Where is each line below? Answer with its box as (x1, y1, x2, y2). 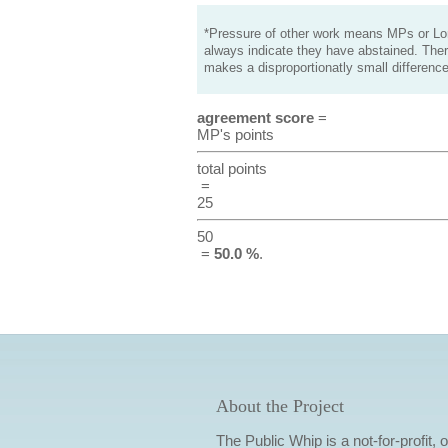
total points (196, 160, 267, 177)
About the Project (215, 396, 344, 416)
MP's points (196, 126, 274, 143)
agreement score (196, 109, 314, 126)
